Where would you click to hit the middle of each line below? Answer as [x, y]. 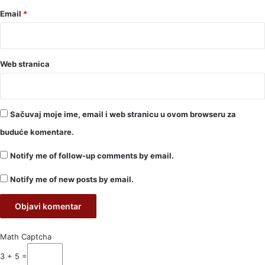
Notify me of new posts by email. [72, 179]
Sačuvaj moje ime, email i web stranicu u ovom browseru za [123, 114]
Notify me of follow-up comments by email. [92, 155]
